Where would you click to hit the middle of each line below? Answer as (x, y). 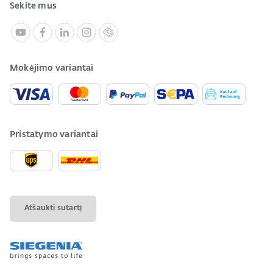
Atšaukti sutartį (53, 208)
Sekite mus (33, 6)
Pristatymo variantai (54, 134)
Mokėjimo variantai (52, 68)
